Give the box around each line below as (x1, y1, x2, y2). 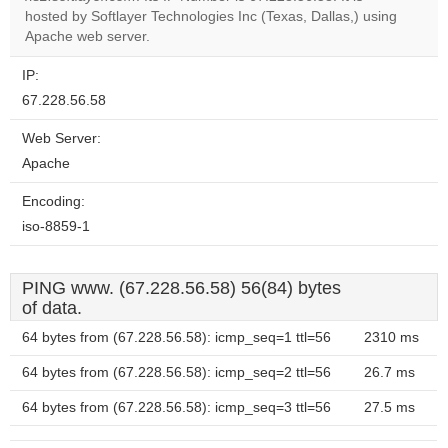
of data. (22, 298, 82, 318)
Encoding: (22, 194, 85, 209)
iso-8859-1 (22, 219, 90, 234)
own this (281, 9, 330, 23)
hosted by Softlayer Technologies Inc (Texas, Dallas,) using (25, 9, 397, 24)
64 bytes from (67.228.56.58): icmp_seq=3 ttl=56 (22, 400, 331, 415)
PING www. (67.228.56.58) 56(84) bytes (22, 278, 341, 298)
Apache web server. (25, 29, 150, 44)
